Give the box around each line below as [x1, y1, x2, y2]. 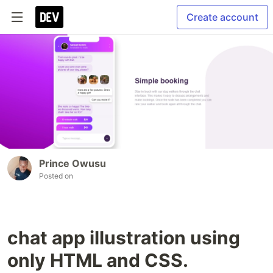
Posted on [39, 171, 73, 181]
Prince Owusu [39, 157, 106, 170]
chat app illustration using [7, 227, 240, 249]
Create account [186, 11, 258, 23]
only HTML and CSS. [7, 249, 188, 272]
